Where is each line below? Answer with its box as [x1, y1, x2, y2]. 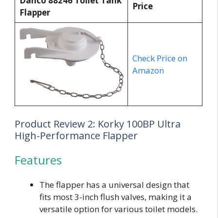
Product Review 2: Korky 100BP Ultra [15, 117, 181, 131]
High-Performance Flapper [15, 129, 138, 143]
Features [15, 152, 62, 168]
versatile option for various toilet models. [39, 203, 198, 215]
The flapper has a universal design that [39, 179, 189, 191]
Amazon [132, 64, 164, 76]
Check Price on [132, 52, 187, 64]
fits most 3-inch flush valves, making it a [39, 191, 192, 203]
